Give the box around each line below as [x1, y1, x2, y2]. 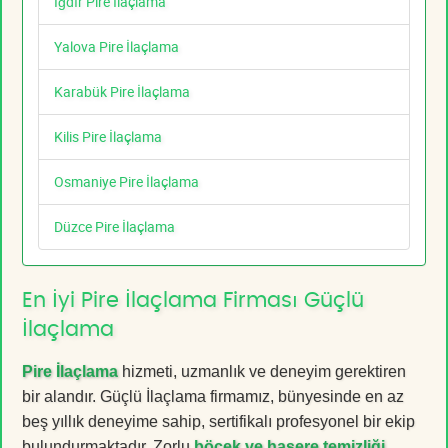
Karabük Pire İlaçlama [54, 82, 190, 102]
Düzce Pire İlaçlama [54, 217, 175, 237]
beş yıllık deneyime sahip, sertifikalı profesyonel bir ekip [22, 413, 415, 431]
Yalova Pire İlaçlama [54, 37, 179, 57]
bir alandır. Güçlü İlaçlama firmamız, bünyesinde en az [22, 388, 404, 406]
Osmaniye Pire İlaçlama [54, 172, 199, 192]
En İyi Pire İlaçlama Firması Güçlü [22, 290, 364, 312]
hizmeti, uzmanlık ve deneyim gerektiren [118, 363, 406, 381]
